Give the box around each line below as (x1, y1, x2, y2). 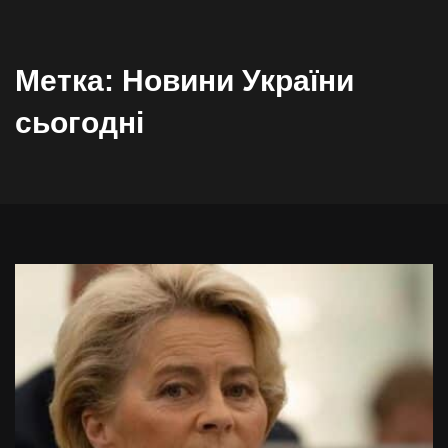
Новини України (122, 64, 354, 97)
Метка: (15, 64, 122, 97)
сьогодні (15, 106, 144, 139)
